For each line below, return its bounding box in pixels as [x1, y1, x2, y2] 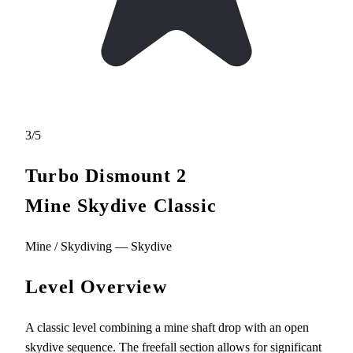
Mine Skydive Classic [25, 195, 217, 216]
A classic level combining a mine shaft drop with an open [25, 320, 309, 334]
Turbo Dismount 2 [25, 165, 188, 186]
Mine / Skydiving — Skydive [25, 239, 172, 253]
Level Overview [25, 276, 167, 297]
